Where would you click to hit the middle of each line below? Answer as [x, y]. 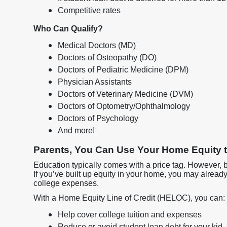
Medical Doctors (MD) [97, 45]
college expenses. [66, 183]
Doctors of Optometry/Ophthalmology [124, 106]
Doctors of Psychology [98, 118]
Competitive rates [89, 10]
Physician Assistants [95, 82]
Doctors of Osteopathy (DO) [107, 58]
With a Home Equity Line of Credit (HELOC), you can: [129, 198]
